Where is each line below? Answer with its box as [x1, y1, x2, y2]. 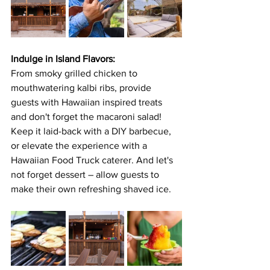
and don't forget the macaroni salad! [11, 111, 164, 122]
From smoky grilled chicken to [11, 68, 140, 78]
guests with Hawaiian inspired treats [11, 97, 165, 107]
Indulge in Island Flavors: [11, 54, 115, 64]
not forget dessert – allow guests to [11, 169, 162, 180]
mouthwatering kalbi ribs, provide [11, 83, 154, 93]
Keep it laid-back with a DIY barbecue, [11, 126, 174, 136]
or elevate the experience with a [11, 140, 149, 151]
